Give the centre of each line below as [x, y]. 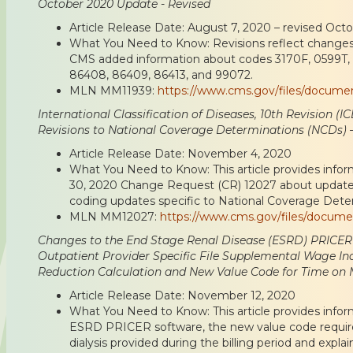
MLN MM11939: [113, 90]
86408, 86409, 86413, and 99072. [161, 74]
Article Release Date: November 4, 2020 [180, 153]
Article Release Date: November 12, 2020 [182, 295]
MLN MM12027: [115, 216]
